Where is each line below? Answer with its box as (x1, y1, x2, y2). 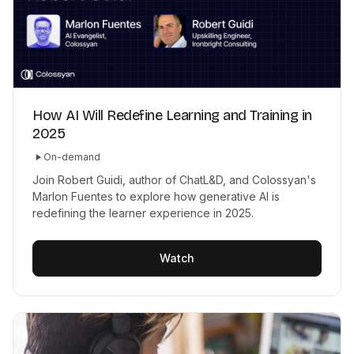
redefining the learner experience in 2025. (32, 206, 254, 220)
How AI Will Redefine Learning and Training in (32, 107, 312, 125)
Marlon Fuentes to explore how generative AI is (32, 190, 280, 204)
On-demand (43, 151, 100, 164)
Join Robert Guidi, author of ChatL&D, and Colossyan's (32, 173, 316, 187)
